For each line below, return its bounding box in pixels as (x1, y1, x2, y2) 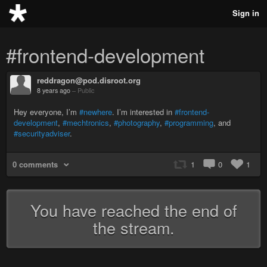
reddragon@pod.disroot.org (37, 74, 141, 86)
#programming (164, 117, 213, 128)
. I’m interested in (112, 106, 175, 117)
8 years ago (37, 86, 70, 95)
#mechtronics (63, 117, 109, 128)
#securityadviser (14, 128, 70, 139)
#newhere (79, 106, 112, 117)
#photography (114, 117, 160, 128)
